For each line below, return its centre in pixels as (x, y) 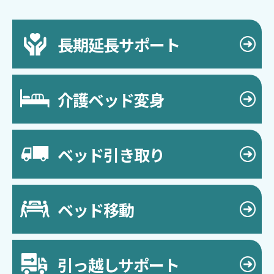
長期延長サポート (119, 44)
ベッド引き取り (111, 154)
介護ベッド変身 (111, 99)
